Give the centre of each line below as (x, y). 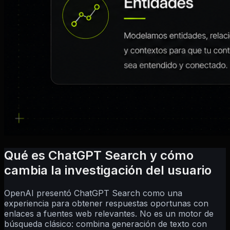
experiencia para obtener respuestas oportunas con (106, 203)
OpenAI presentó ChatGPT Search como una (93, 193)
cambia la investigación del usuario (108, 170)
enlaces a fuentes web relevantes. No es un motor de (109, 213)
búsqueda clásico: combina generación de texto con (106, 224)
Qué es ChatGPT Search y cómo (99, 155)
